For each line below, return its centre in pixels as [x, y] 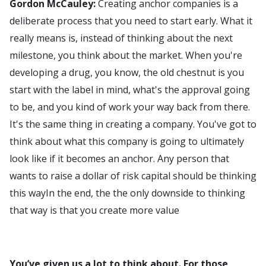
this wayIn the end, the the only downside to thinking [127, 193]
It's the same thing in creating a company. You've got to [133, 124]
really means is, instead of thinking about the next [121, 38]
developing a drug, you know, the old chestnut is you [127, 72]
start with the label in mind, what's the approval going [130, 90]
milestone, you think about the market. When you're [126, 55]
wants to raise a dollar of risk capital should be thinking [133, 176]
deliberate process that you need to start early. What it [131, 21]
